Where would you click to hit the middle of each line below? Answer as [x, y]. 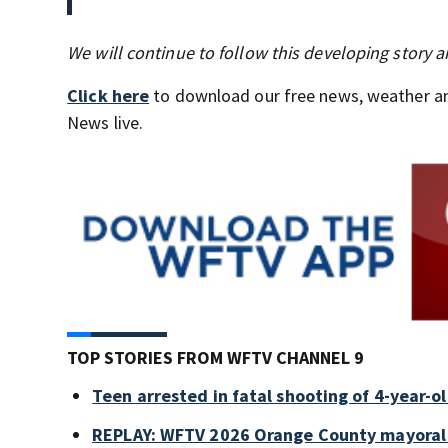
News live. [105, 122]
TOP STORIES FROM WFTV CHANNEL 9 [216, 357]
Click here [108, 95]
